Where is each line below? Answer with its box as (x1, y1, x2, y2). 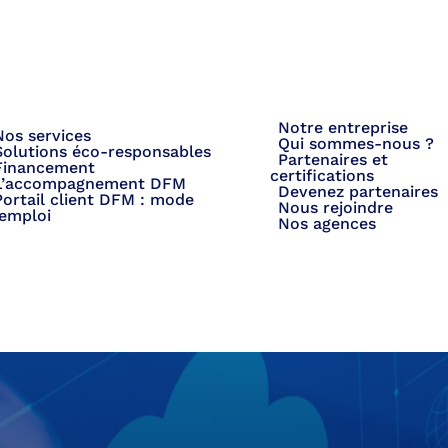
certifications (270, 166, 375, 185)
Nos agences (278, 214, 377, 233)
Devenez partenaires (278, 182, 439, 201)
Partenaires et (278, 150, 389, 169)
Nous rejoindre (278, 198, 394, 217)
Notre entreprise (278, 118, 409, 137)
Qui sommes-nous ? (278, 134, 435, 153)
